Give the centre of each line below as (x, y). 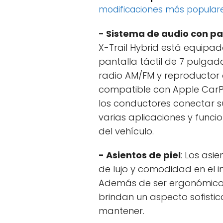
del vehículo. (126, 131)
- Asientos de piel (140, 155)
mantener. (121, 211)
